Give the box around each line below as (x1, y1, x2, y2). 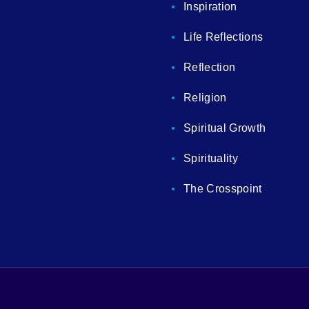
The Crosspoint (183, 183, 262, 195)
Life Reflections (183, 31, 263, 43)
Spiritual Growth (183, 122, 266, 134)
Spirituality (183, 152, 239, 165)
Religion (183, 92, 227, 104)
